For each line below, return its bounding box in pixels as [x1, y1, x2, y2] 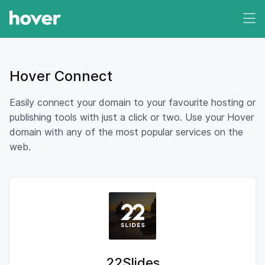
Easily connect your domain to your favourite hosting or [9, 96, 256, 108]
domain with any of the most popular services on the [9, 126, 243, 138]
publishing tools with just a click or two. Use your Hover [9, 111, 254, 123]
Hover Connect [9, 67, 112, 85]
